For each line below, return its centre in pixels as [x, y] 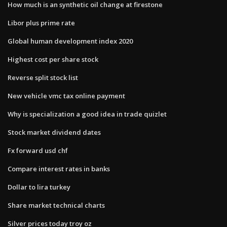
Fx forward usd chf [38, 150]
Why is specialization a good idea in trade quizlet [87, 114]
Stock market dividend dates [54, 132]
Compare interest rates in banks [59, 168]
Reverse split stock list [43, 77]
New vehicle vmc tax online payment [66, 96]
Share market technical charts [56, 205]
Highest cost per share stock [53, 59]
